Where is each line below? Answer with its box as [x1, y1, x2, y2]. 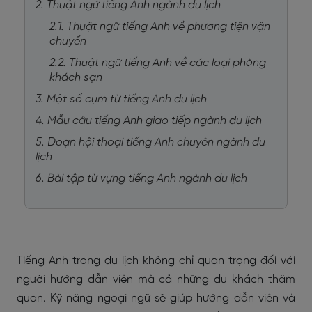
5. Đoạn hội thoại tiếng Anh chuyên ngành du [36, 136, 265, 148]
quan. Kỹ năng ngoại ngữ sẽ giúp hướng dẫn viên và [17, 292, 295, 304]
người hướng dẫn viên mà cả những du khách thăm [17, 274, 295, 286]
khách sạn [49, 72, 102, 84]
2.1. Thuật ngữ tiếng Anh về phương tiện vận [49, 21, 270, 33]
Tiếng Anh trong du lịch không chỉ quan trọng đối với [17, 255, 295, 267]
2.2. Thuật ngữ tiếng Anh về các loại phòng [49, 57, 266, 69]
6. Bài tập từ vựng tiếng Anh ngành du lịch [36, 173, 247, 185]
